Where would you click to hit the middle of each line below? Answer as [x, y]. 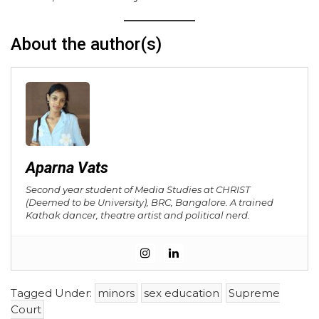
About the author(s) [86, 45]
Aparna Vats [67, 168]
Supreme [254, 293]
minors [116, 293]
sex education [182, 293]
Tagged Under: [53, 293]
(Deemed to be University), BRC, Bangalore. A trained [150, 203]
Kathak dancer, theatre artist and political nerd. [138, 215]
